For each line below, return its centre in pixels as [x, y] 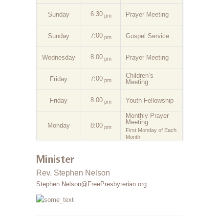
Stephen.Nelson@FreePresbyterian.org [91, 184]
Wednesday [59, 57]
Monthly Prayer [147, 115]
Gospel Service [147, 36]
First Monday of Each [151, 130]
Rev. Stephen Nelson [73, 173]
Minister [55, 159]
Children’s [140, 75]
